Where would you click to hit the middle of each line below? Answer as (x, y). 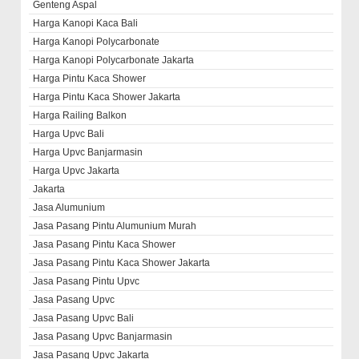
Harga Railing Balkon (80, 115)
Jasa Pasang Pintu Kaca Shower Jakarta (122, 263)
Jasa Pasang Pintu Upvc (87, 281)
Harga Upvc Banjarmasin (88, 152)
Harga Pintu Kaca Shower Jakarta (107, 97)
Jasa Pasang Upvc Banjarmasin (103, 337)
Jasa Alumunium (69, 208)
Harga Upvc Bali (69, 134)
